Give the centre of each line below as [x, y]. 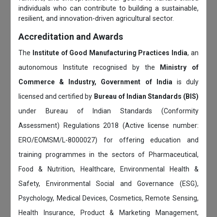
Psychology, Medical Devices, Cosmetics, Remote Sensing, [108, 198]
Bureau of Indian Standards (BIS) [146, 96]
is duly [185, 82]
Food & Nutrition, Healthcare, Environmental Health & [108, 169]
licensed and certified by [56, 96]
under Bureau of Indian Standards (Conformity [108, 111]
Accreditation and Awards [71, 36]
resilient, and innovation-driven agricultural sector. [96, 18]
